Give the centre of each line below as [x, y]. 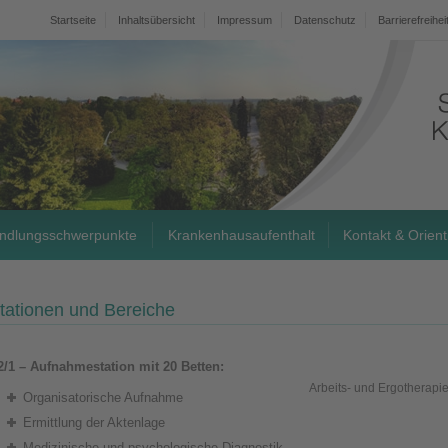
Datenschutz [325, 20]
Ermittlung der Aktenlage [94, 422]
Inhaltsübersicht [156, 20]
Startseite [73, 20]
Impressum [244, 20]
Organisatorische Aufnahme [103, 398]
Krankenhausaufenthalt [241, 235]
